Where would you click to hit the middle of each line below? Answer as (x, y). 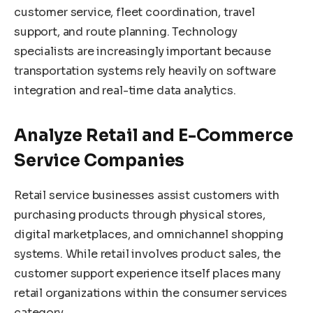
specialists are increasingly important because (143, 51)
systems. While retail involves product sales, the (148, 254)
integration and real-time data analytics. (125, 90)
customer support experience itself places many (147, 274)
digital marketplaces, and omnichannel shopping (149, 235)
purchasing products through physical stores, (140, 215)
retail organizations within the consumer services (151, 293)
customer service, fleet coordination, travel (134, 12)
